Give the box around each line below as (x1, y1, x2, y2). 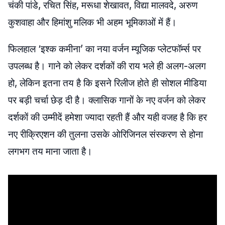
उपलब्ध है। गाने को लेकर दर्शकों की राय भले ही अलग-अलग (8, 60, 206, 72)
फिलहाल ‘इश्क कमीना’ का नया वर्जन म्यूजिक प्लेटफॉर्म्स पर (8, 43, 201, 55)
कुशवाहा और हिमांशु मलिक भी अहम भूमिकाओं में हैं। (8, 17, 177, 28)
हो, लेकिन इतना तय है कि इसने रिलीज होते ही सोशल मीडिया (8, 77, 206, 89)
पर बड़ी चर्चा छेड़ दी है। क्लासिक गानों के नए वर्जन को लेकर (8, 94, 205, 106)
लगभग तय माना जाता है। (8, 146, 92, 157)
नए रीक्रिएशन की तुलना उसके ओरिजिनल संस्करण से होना (8, 129, 203, 140)
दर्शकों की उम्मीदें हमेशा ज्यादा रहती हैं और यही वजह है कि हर (8, 111, 207, 123)
